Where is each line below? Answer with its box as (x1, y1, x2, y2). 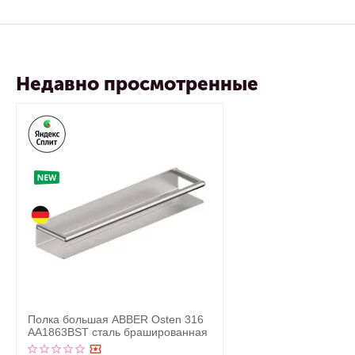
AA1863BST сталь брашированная (28, 326, 208, 338)
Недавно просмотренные (16, 72, 258, 95)
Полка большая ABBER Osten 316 (28, 313, 204, 326)
